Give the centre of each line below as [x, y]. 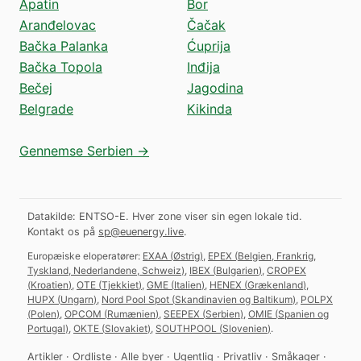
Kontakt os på [61, 231]
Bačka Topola [61, 66]
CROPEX [286, 270]
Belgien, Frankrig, [277, 255]
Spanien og [303, 313]
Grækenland [275, 284]
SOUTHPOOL [186, 328]
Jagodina [215, 87]
